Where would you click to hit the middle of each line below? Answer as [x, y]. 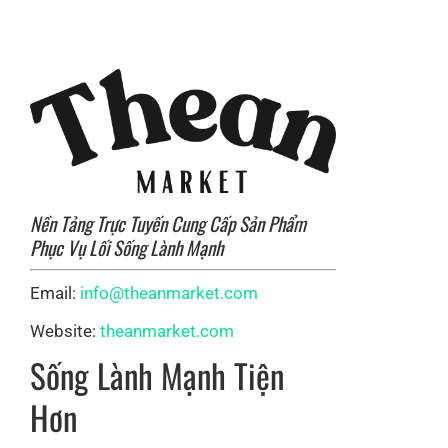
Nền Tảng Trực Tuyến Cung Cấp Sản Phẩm [168, 222]
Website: [65, 331]
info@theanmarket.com [169, 293]
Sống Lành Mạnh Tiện [157, 376]
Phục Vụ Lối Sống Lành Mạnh [126, 246]
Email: [55, 293]
